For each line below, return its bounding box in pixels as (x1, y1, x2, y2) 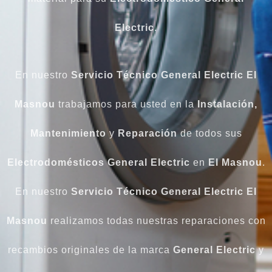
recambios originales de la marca (8, 245, 173, 256)
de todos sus (177, 128, 242, 139)
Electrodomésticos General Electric (7, 157, 190, 168)
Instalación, (197, 99, 257, 110)
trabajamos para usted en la (55, 99, 197, 110)
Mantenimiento (30, 128, 106, 139)
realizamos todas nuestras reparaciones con (47, 216, 266, 226)
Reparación (117, 128, 177, 139)
